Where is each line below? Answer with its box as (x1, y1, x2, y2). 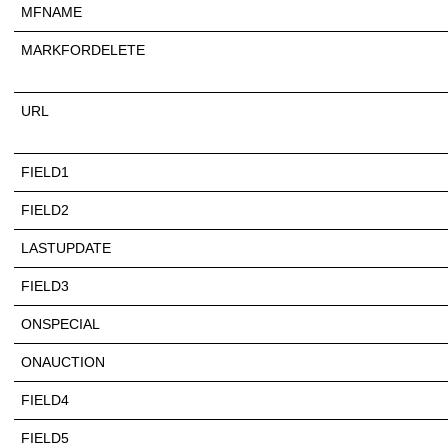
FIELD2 (21, 201, 69, 218)
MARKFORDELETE (21, 41, 145, 58)
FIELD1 (21, 163, 69, 180)
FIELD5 (21, 429, 69, 446)
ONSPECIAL (21, 315, 100, 332)
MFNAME (21, 3, 82, 20)
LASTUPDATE (21, 239, 111, 256)
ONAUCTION (21, 353, 105, 370)
